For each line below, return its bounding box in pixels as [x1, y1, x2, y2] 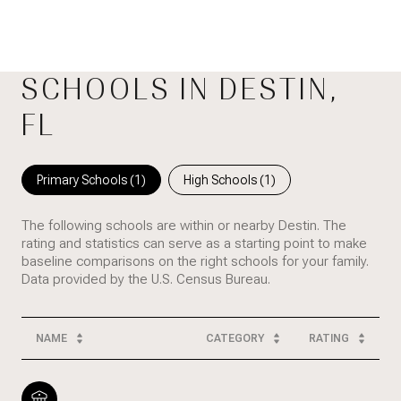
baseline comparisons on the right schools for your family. [21, 253, 369, 270]
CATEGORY [206, 332, 264, 346]
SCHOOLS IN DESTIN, [21, 73, 340, 107]
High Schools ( [183, 173, 264, 188]
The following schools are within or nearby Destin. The [21, 218, 346, 235]
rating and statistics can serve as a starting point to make [21, 235, 367, 252]
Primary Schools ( [37, 173, 134, 188]
